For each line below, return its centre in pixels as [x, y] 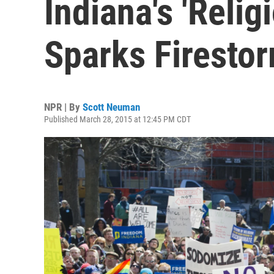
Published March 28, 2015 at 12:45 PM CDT [117, 119]
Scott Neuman [111, 107]
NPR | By [63, 107]
